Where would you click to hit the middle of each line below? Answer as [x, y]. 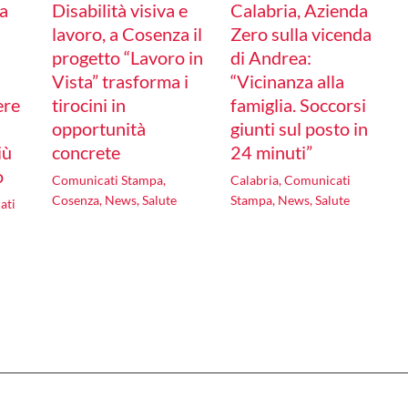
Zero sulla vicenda [301, 34]
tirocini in [88, 105]
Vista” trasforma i [120, 82]
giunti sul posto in [299, 129]
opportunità [98, 129]
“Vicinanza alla [287, 82]
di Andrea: [270, 58]
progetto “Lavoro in [127, 58]
